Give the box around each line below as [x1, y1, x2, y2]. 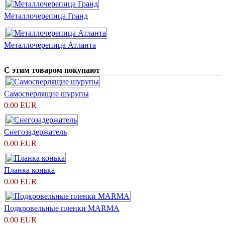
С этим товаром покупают [4, 65, 100, 74]
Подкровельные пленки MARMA [4, 203, 120, 212]
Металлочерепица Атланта [4, 40, 96, 49]
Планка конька [4, 165, 55, 174]
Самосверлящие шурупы [4, 89, 89, 98]
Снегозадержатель [4, 127, 67, 136]
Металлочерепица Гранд [4, 11, 88, 20]
